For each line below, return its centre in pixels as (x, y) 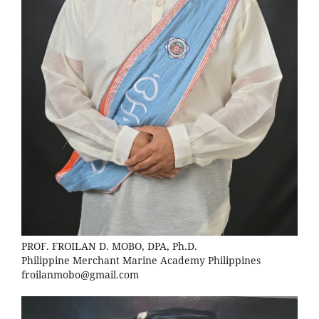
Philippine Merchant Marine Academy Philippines (141, 261)
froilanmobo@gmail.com (80, 275)
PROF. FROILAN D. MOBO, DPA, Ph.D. (109, 246)
